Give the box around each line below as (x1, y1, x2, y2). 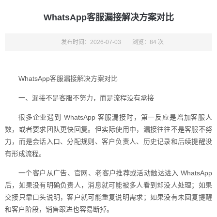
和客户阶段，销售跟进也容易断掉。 (5, 205, 113, 213)
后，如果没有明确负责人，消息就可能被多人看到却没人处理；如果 (5, 181, 212, 189)
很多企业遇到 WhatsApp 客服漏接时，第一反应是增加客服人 (18, 113, 212, 121)
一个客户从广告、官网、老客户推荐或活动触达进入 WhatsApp (18, 169, 212, 177)
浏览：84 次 (132, 39, 164, 46)
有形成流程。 (5, 150, 46, 157)
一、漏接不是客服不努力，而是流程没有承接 (18, 94, 154, 102)
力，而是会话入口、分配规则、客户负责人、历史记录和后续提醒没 (5, 138, 212, 145)
